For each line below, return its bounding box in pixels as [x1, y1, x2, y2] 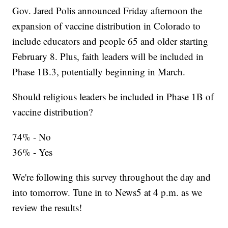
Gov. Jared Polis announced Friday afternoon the [12, 4, 203, 17]
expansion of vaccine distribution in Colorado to [12, 19, 201, 33]
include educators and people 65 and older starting [12, 35, 209, 48]
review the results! [12, 201, 82, 214]
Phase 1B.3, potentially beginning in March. [12, 65, 186, 78]
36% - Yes [12, 146, 53, 159]
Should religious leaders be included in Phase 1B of [12, 90, 214, 103]
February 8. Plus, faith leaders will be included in [12, 50, 204, 63]
